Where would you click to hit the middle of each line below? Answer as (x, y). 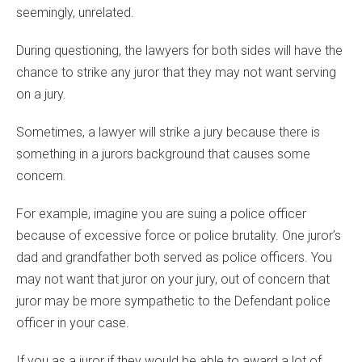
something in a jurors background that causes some (163, 154)
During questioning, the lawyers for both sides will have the (179, 51)
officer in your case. (73, 323)
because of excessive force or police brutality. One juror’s (179, 236)
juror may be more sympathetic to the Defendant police (173, 301)
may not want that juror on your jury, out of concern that (173, 280)
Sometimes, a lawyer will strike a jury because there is (168, 133)
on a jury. (41, 95)
